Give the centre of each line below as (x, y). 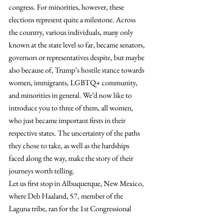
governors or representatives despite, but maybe (77, 57)
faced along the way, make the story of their (72, 158)
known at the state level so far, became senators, (77, 45)
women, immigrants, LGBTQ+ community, (74, 83)
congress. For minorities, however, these (67, 7)
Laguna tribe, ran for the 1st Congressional (71, 209)
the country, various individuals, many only (72, 32)
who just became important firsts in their (68, 120)
